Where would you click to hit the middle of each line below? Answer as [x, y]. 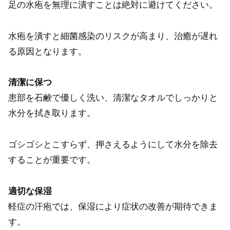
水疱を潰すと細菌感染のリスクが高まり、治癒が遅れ [113, 36]
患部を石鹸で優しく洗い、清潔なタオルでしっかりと [113, 98]
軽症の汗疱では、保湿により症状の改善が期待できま [113, 206]
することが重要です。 [52, 160]
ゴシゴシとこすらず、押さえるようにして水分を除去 [113, 145]
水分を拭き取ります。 [52, 113]
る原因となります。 [47, 51]
